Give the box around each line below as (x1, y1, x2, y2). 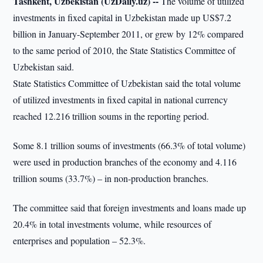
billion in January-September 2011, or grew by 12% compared (13, 28, 244, 40)
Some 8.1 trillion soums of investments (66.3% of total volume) (13, 139, 246, 151)
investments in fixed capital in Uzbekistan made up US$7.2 (13, 11, 232, 23)
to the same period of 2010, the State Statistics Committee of (13, 44, 236, 56)
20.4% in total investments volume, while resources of (13, 218, 212, 230)
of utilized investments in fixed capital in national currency (13, 93, 228, 106)
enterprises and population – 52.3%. (13, 234, 146, 247)
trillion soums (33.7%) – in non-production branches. (13, 172, 209, 184)
